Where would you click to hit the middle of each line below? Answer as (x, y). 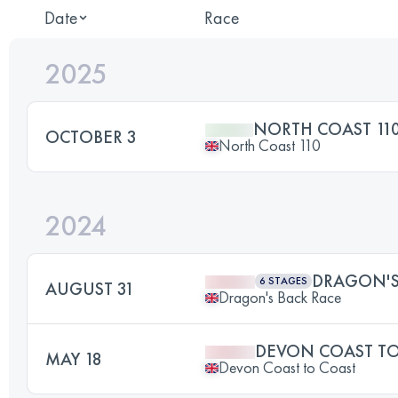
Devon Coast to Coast (287, 367)
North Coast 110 (270, 145)
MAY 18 (74, 359)
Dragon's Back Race (280, 297)
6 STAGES (283, 281)
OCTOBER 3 (91, 137)
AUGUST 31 (90, 289)
